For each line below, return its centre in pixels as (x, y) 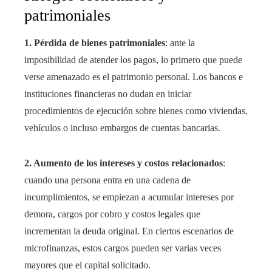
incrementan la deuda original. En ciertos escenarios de (129, 231)
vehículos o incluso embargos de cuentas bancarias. (122, 128)
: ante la (180, 43)
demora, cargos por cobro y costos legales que (112, 214)
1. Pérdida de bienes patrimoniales (95, 43)
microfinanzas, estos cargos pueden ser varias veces (123, 248)
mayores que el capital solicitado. (87, 265)
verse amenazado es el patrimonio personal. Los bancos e (134, 77)
